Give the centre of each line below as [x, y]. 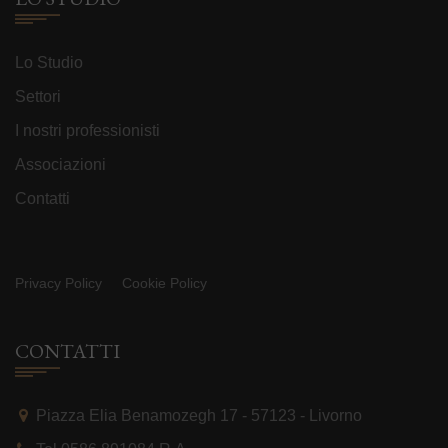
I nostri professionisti [87, 130]
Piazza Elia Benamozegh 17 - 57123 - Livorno [199, 415]
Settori [38, 96]
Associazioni [60, 164]
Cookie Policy [164, 283]
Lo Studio [49, 62]
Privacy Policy [58, 283]
